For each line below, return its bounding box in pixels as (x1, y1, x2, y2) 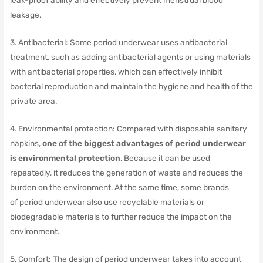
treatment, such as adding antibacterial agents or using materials (9, 52, 251, 62)
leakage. (9, 10, 41, 20)
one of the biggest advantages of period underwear (42, 139, 246, 149)
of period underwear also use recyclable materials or (9, 197, 204, 207)
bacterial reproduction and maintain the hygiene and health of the (9, 82, 253, 92)
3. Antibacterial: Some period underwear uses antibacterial (9, 38, 227, 48)
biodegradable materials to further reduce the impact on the (9, 212, 232, 222)
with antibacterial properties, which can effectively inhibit (9, 67, 222, 77)
